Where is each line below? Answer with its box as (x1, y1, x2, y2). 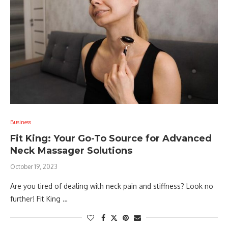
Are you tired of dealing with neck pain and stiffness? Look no (10, 182, 213, 190)
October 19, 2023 (10, 163, 58, 170)
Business (10, 119, 31, 126)
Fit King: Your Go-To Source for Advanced (10, 133, 212, 144)
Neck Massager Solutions (10, 145, 132, 156)
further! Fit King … (10, 194, 68, 203)
